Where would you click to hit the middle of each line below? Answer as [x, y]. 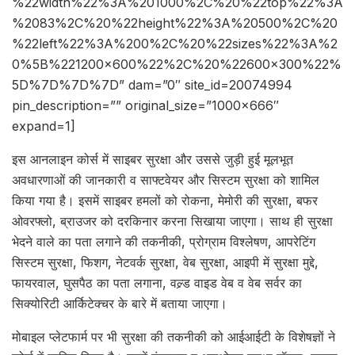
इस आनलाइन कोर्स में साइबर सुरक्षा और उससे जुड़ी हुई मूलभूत [153, 160]
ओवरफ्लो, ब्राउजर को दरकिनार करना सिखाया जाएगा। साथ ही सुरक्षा [172, 221]
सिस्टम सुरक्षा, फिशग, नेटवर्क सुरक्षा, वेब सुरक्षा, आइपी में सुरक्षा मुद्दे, [165, 263]
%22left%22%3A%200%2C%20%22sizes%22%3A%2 [175, 44]
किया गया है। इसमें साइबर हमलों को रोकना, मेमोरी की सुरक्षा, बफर [165, 201]
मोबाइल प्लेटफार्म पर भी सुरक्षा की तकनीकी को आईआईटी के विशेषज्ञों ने [174, 337]
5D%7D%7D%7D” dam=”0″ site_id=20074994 [152, 85]
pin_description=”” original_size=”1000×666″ [145, 106]
